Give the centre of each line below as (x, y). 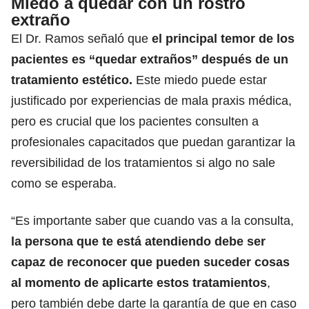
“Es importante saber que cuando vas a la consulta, (152, 220)
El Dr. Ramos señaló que (81, 38)
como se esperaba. (64, 183)
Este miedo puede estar (200, 80)
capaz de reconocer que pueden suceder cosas (150, 262)
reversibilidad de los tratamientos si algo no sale (143, 162)
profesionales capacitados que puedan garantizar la (153, 142)
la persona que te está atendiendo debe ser (138, 241)
